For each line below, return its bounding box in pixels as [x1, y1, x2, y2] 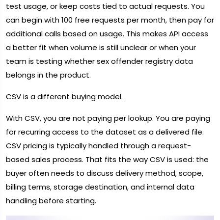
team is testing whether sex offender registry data [6, 56, 193, 67]
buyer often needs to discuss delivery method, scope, [6, 168, 203, 179]
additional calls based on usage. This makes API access [6, 28, 208, 39]
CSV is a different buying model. [6, 91, 123, 102]
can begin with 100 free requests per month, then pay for [6, 15, 214, 26]
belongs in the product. [6, 70, 91, 81]
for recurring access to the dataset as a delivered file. [6, 127, 204, 137]
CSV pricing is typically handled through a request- [6, 140, 191, 151]
